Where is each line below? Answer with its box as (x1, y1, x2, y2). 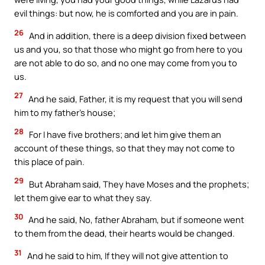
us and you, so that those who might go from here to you (14, 43, 243, 56)
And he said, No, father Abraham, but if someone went (27, 214, 244, 226)
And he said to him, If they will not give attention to (25, 249, 228, 261)
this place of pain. (14, 156, 85, 168)
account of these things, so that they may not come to (14, 142, 235, 154)
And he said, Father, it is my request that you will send (27, 92, 243, 105)
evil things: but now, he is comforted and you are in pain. (14, 7, 238, 20)
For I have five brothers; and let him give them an (27, 128, 221, 141)
